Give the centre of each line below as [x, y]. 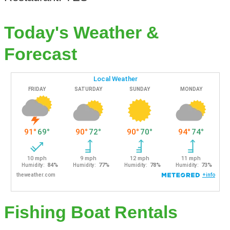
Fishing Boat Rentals [91, 213]
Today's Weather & [81, 33]
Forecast [40, 54]
